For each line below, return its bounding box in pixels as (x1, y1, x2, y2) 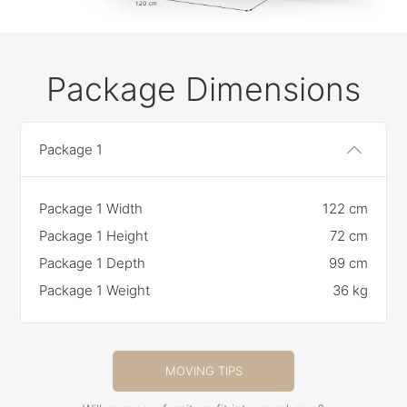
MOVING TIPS (164, 363, 243, 379)
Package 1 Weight (39, 282, 151, 300)
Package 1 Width (39, 200, 144, 218)
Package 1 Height (39, 227, 149, 245)
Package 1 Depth (39, 254, 146, 273)
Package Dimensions (46, 69, 361, 110)
